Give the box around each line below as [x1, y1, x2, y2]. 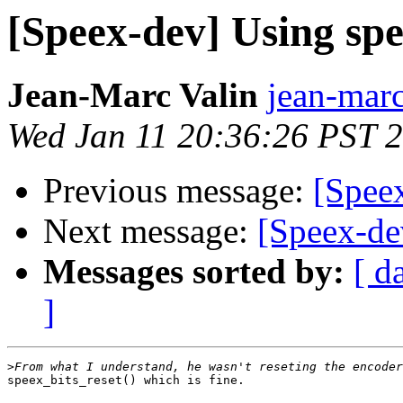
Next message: [43, 211, 257, 251]
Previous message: [43, 171, 313, 210]
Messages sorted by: [43, 252, 345, 291]
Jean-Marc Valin [7, 76, 258, 115]
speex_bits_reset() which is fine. [7, 373, 245, 388]
